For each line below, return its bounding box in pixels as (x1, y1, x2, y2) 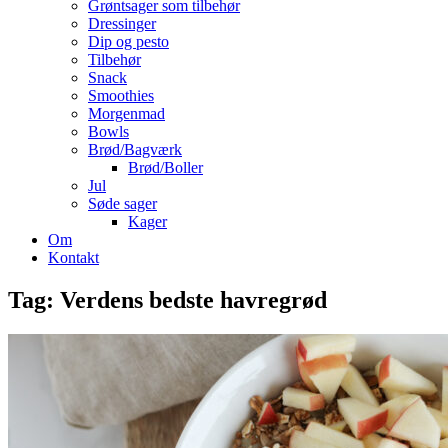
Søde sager (88, 195, 157, 212)
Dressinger (88, 15, 156, 32)
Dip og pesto (88, 33, 169, 50)
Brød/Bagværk (88, 141, 182, 158)
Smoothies (88, 87, 154, 104)
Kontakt (48, 249, 99, 266)
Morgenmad (88, 105, 165, 122)
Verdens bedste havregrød (60, 286, 327, 313)
